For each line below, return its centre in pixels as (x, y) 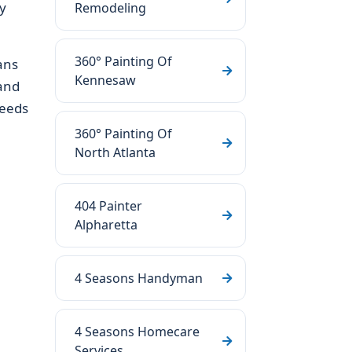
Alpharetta (106, 225)
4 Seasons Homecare (137, 332)
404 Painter (108, 206)
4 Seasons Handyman (139, 278)
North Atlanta (115, 152)
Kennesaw (105, 80)
